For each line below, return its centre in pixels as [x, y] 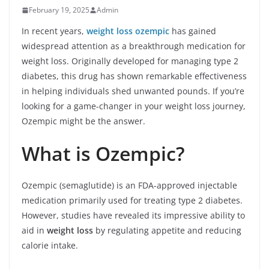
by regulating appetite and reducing [167, 230]
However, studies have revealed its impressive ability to [133, 215]
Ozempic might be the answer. [83, 121]
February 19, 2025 [59, 10]
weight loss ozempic [128, 31]
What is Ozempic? [103, 153]
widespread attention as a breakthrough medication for [134, 46]
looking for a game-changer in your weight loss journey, [134, 106]
